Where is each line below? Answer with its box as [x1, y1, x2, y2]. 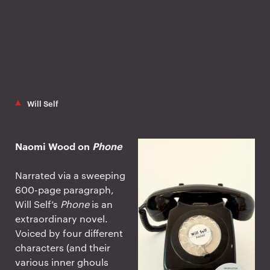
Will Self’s [15, 197, 60, 210]
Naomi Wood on [15, 139, 92, 152]
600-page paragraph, [15, 183, 114, 196]
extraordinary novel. [15, 212, 108, 225]
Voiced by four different [15, 226, 123, 239]
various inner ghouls [15, 255, 108, 268]
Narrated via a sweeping [15, 168, 125, 181]
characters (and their [15, 240, 110, 254]
